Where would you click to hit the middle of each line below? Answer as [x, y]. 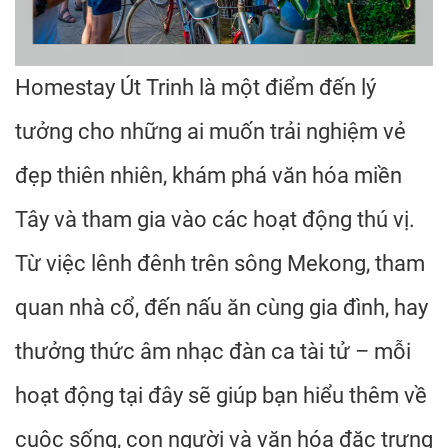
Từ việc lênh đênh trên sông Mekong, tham [220, 263]
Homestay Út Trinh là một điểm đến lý [195, 87]
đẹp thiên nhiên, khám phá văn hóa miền [208, 175]
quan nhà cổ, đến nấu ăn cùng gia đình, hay [221, 307]
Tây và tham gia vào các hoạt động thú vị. [215, 219]
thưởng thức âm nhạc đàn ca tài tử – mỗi [213, 351]
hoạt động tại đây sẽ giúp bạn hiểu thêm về [221, 395]
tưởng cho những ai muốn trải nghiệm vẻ [210, 131]
